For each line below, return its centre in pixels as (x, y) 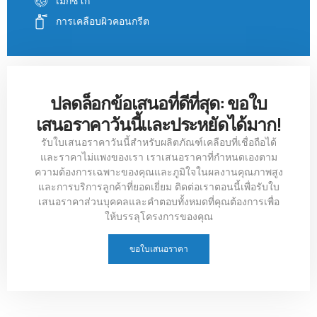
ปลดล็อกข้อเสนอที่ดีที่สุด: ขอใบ (158, 103)
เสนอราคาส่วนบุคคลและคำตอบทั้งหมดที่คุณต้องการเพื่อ (158, 202)
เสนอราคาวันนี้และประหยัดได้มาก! (158, 124)
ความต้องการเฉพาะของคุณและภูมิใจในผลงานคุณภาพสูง (158, 172)
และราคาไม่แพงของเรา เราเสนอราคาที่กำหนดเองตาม (158, 157)
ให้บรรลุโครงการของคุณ (158, 217)
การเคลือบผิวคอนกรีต (103, 21)
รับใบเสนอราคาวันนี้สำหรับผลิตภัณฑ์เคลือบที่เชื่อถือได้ (158, 142)
